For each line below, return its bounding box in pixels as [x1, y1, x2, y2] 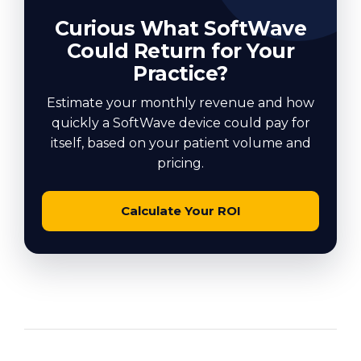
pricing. [157, 155, 204, 171]
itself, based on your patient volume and [50, 135, 311, 151]
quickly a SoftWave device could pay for [51, 114, 310, 131]
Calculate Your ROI [120, 202, 241, 218]
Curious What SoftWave [54, 15, 307, 40]
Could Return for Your [66, 38, 295, 63]
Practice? [133, 60, 228, 85]
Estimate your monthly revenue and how [47, 94, 314, 110]
